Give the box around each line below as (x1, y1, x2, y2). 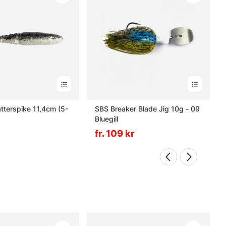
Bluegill (95, 115, 118, 124)
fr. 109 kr (95, 128, 135, 139)
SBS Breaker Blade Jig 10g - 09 (95, 104, 200, 114)
